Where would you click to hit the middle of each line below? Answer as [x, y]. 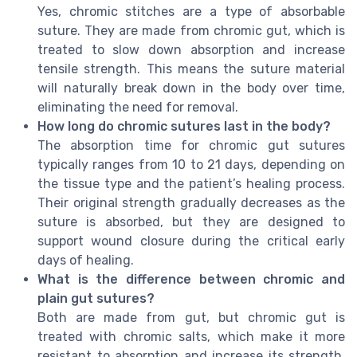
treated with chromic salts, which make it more [191, 336]
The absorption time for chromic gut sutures [191, 145]
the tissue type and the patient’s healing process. [191, 183]
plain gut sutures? [96, 298]
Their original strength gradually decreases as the [191, 202]
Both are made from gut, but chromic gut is [191, 317]
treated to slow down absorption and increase [191, 49]
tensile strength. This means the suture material [191, 69]
